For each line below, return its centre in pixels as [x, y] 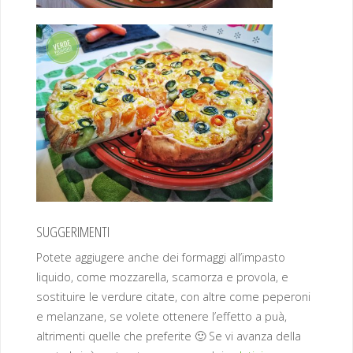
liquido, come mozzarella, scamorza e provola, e [162, 277]
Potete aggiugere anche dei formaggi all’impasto [160, 257]
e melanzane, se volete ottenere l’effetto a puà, [161, 316]
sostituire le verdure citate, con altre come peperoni [173, 296]
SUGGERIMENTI [72, 231]
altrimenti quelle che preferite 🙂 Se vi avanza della [168, 336]
